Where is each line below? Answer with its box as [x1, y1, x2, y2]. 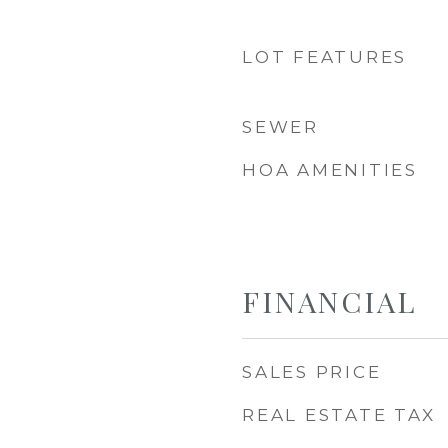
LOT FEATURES [242, 47, 407, 67]
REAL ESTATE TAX [242, 405, 436, 425]
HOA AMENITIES [242, 160, 418, 180]
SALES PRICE [242, 362, 382, 382]
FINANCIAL [242, 282, 417, 320]
